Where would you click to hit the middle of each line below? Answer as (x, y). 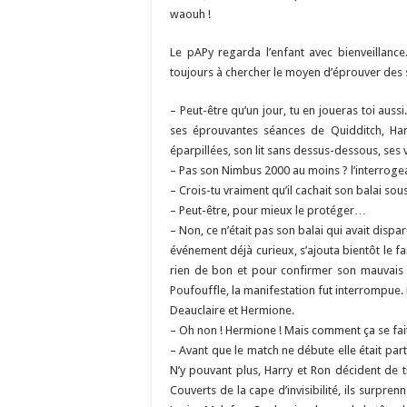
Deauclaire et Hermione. (232, 310)
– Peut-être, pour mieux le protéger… (268, 210)
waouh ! (190, 14)
